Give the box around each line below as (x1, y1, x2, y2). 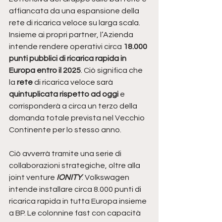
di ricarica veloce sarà (34, 78, 114, 87)
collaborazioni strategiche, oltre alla (9, 162, 142, 170)
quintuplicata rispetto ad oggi (9, 90, 118, 99)
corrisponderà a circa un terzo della (9, 102, 139, 111)
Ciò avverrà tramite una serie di (9, 150, 123, 158)
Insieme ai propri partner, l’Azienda (9, 31, 135, 39)
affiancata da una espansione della (9, 7, 141, 15)
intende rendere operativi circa (9, 43, 123, 51)
